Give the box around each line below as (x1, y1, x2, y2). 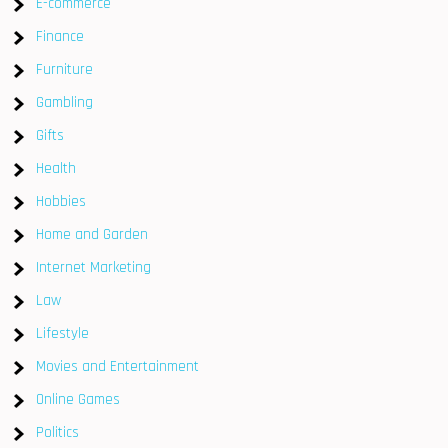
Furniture (36, 59, 94, 79)
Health (36, 158, 77, 178)
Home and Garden (36, 224, 149, 244)
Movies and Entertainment (36, 356, 200, 376)
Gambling (36, 92, 94, 112)
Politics (36, 422, 80, 442)
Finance (36, 26, 85, 46)
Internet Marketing (36, 257, 152, 277)
